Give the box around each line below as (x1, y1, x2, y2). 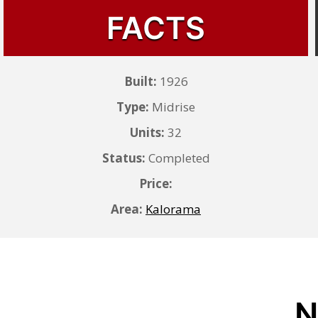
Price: (139, 175, 173, 192)
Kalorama (146, 201, 202, 217)
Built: (124, 73, 157, 89)
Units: (130, 124, 165, 141)
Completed (145, 150, 210, 166)
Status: (102, 150, 146, 166)
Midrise (149, 99, 196, 115)
